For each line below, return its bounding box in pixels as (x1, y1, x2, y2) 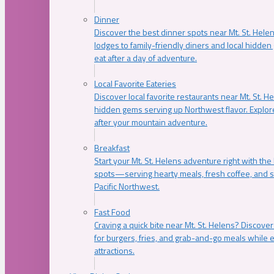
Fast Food (94, 205, 130, 218)
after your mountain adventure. (94, 115, 207, 128)
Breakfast (94, 141, 130, 154)
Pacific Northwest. (94, 179, 160, 193)
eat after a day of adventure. (94, 51, 197, 64)
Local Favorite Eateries (94, 76, 176, 90)
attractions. (94, 243, 135, 257)
